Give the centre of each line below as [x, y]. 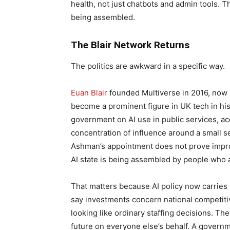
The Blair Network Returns [130, 45]
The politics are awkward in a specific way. [148, 66]
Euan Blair [89, 93]
